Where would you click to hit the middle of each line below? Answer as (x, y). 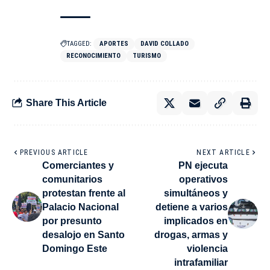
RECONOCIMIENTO (93, 55)
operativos (203, 179)
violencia (207, 248)
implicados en (196, 221)
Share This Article (66, 103)
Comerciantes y (78, 165)
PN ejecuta (203, 165)
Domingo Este (75, 248)
